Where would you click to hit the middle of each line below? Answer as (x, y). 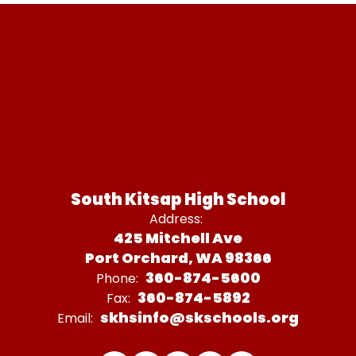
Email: (75, 318)
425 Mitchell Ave (178, 238)
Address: (176, 219)
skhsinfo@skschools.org (199, 317)
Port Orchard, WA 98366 (178, 257)
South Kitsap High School (178, 199)
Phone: (117, 278)
